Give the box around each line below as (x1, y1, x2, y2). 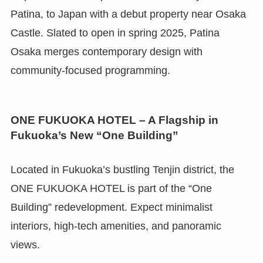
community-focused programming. (10, 64, 170, 76)
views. (10, 238, 40, 251)
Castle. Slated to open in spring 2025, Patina (10, 26, 220, 39)
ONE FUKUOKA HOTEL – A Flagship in (10, 114, 218, 127)
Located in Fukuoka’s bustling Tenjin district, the (10, 163, 234, 176)
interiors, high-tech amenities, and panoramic (10, 220, 221, 232)
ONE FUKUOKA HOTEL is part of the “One (10, 182, 212, 194)
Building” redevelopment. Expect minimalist (10, 201, 213, 213)
